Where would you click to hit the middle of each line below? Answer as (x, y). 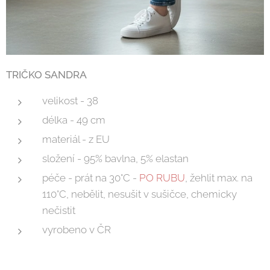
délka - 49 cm (74, 120)
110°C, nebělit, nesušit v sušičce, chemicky (140, 194)
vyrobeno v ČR (77, 230)
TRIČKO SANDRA (46, 75)
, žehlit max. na (219, 178)
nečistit (59, 210)
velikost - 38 (70, 101)
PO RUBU (161, 178)
